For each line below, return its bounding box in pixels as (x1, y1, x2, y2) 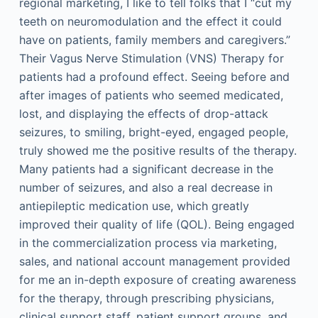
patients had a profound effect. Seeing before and (18, 70, 290, 84)
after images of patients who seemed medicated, (18, 88, 283, 102)
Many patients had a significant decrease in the (18, 162, 273, 176)
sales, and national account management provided (18, 254, 290, 268)
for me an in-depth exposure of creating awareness (18, 273, 296, 287)
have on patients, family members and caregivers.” (18, 33, 290, 47)
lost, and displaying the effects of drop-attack (18, 106, 268, 121)
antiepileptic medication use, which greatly (18, 199, 249, 213)
